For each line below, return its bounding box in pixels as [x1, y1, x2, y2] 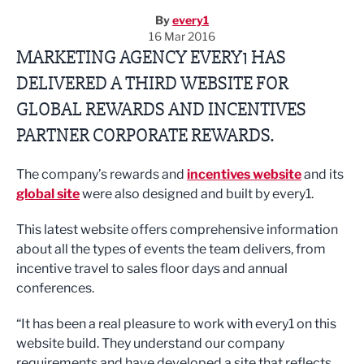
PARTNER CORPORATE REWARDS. [16, 123, 274, 147]
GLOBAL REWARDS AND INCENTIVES [16, 97, 306, 121]
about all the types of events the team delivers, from [16, 241, 326, 257]
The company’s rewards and [16, 167, 187, 182]
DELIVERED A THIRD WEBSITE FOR [16, 71, 288, 95]
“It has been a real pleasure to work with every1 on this [16, 316, 336, 331]
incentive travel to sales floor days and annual [16, 261, 288, 276]
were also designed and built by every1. [80, 186, 314, 201]
